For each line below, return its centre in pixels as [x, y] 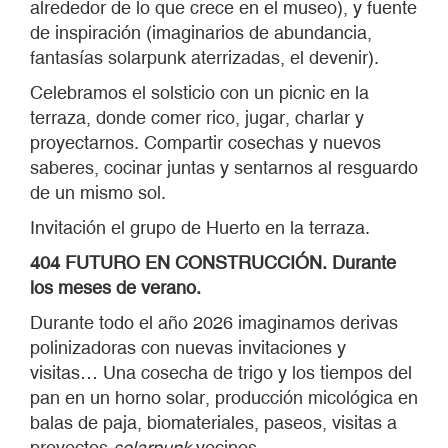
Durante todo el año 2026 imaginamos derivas [214, 322]
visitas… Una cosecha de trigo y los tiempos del [221, 372]
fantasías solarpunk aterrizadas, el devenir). [204, 57]
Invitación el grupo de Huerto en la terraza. [200, 227]
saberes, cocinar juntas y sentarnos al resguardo [224, 167]
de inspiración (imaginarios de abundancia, [201, 32]
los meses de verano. [115, 287]
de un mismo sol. [98, 192]
